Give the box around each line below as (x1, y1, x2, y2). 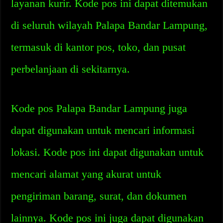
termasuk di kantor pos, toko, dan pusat (11, 41, 186, 53)
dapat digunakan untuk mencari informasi (11, 124, 195, 136)
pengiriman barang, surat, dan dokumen (11, 190, 187, 202)
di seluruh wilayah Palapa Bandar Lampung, (11, 19, 208, 31)
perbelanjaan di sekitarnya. (11, 63, 130, 75)
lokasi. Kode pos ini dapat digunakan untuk (11, 146, 204, 158)
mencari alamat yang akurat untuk (11, 168, 162, 180)
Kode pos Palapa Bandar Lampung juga (11, 102, 188, 114)
